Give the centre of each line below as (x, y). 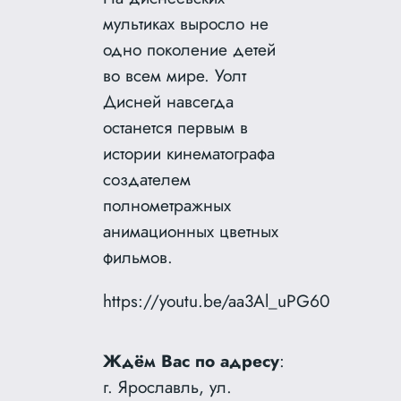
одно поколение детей (190, 50)
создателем (147, 179)
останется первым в (176, 128)
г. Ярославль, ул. (168, 386)
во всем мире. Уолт (175, 76)
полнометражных (167, 205)
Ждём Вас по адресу (192, 360)
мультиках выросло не (186, 24)
